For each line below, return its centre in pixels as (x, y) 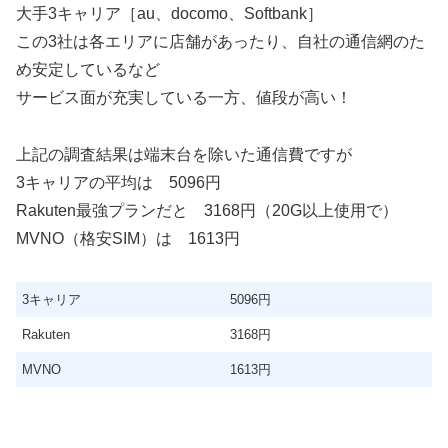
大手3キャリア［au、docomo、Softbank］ (169, 14)
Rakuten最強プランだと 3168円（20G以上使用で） (207, 211)
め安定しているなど (88, 70)
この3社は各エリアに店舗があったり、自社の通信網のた (220, 42)
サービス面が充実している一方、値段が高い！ (184, 98)
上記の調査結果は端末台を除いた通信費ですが (184, 155)
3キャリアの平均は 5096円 (118, 183)
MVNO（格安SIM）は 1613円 (128, 239)
